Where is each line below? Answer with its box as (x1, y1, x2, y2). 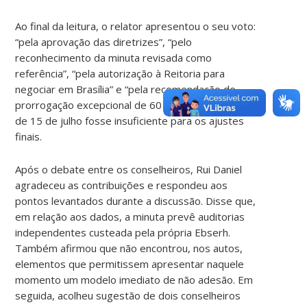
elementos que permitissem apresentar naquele (15, 256, 245, 271)
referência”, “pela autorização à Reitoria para (15, 66, 225, 80)
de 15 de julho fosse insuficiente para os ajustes (15, 113, 245, 127)
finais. (15, 129, 42, 143)
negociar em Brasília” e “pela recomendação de (15, 82, 236, 96)
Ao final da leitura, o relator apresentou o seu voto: (15, 19, 256, 33)
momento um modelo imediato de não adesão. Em (15, 272, 254, 286)
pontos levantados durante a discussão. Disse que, (15, 193, 256, 208)
